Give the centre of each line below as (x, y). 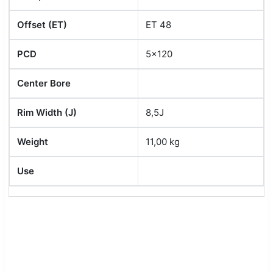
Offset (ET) (42, 25)
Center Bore (44, 83)
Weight (32, 142)
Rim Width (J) (47, 113)
